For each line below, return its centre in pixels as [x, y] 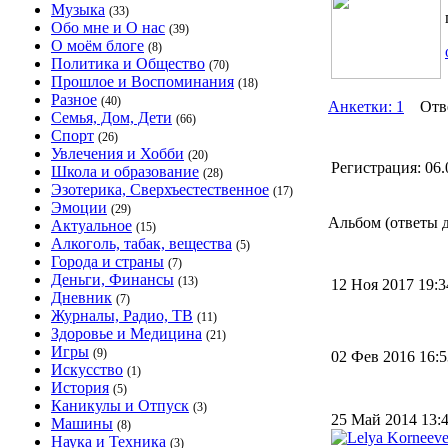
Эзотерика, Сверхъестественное [160, 189]
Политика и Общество [128, 63]
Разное [74, 99]
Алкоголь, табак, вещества [141, 243]
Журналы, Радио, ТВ [122, 315]
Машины [82, 423]
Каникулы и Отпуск [120, 405]
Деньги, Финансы [112, 279]
